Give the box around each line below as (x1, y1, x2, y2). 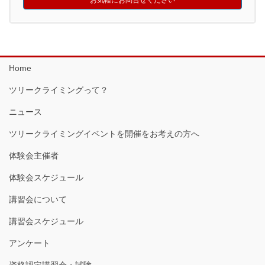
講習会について (9, 194, 67, 204)
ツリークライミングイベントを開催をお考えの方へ (9, 128, 199, 138)
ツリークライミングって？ (9, 85, 108, 95)
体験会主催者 (9, 150, 59, 160)
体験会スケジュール (9, 172, 83, 182)
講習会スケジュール (9, 216, 83, 226)
